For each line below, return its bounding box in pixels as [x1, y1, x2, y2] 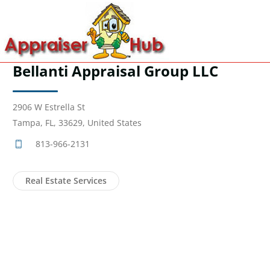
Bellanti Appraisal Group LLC [13, 61, 218, 81]
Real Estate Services [25, 175, 107, 186]
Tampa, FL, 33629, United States [13, 117, 142, 128]
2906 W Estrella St [13, 101, 85, 113]
